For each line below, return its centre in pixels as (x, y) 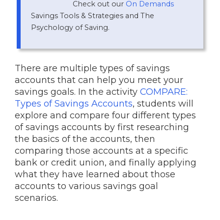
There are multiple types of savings (92, 68)
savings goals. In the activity (77, 92)
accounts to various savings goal (86, 186)
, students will (163, 103)
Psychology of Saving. (70, 27)
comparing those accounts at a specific (101, 151)
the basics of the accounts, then (85, 139)
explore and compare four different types (105, 115)
